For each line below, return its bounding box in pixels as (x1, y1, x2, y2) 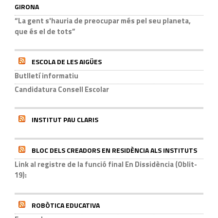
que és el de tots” (15, 25, 75, 37)
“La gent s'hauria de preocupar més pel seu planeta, (15, 15, 191, 26)
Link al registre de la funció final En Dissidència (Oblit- (15, 158, 197, 170)
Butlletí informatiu (15, 70, 78, 81)
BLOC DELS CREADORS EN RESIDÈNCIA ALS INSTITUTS (32, 145, 197, 155)
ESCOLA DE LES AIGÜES (32, 56, 102, 67)
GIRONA (15, 1, 39, 12)
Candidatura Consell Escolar (15, 83, 109, 95)
